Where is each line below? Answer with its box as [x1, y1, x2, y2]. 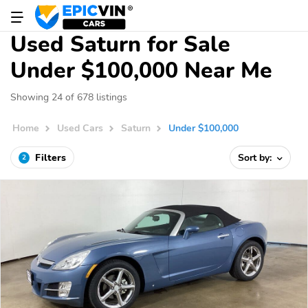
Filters [35, 151, 66, 164]
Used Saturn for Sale [10, 30, 230, 59]
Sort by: [238, 151, 275, 164]
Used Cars [57, 121, 104, 135]
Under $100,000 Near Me [10, 56, 272, 85]
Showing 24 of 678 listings [10, 90, 127, 104]
